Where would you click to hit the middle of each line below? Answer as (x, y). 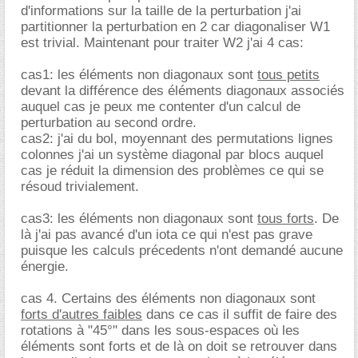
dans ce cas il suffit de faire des (240, 314)
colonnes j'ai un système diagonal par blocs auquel (172, 154)
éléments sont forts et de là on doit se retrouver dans (179, 346)
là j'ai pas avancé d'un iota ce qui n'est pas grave (167, 234)
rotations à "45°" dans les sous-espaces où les (160, 330)
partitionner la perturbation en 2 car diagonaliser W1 (175, 26)
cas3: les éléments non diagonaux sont (139, 218)
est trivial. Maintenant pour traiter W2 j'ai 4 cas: (162, 42)
